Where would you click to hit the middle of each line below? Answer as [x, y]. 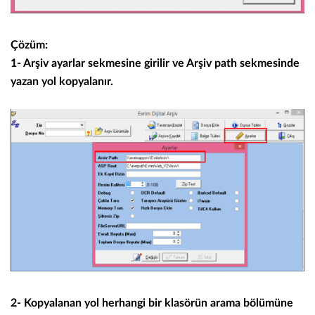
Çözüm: [31, 45]
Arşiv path [211, 64]
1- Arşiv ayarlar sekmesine [76, 64]
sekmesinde [268, 64]
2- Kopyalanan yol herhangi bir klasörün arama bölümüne [152, 303]
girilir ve [163, 64]
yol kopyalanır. [77, 82]
